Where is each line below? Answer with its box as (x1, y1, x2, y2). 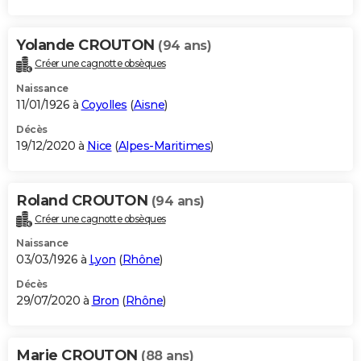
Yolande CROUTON (16, 35, 158, 54)
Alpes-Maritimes (118, 138, 210, 153)
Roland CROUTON (16, 191, 151, 210)
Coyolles (81, 97, 127, 112)
